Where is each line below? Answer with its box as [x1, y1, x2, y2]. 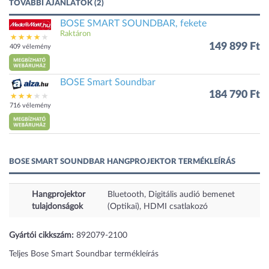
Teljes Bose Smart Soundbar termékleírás [9, 249, 159, 258]
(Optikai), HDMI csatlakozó [107, 202, 208, 211]
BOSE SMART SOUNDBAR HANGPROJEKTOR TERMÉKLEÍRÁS [9, 157, 235, 166]
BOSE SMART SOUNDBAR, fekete [60, 19, 207, 28]
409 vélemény [9, 43, 51, 50]
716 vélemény [9, 102, 51, 109]
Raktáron [60, 30, 91, 38]
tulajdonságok [32, 202, 83, 211]
